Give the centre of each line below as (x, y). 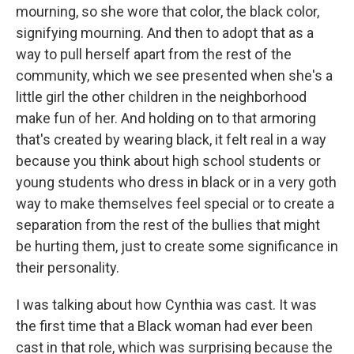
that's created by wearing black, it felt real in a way (171, 139)
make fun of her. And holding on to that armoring (166, 118)
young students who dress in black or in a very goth (176, 182)
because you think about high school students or (168, 161)
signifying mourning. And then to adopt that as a (165, 33)
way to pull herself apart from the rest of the (154, 54)
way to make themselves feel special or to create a (175, 203)
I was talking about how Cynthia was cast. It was (166, 305)
